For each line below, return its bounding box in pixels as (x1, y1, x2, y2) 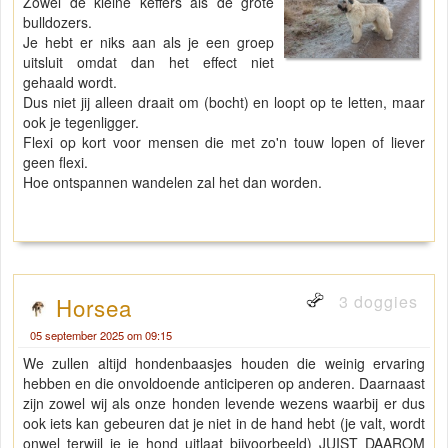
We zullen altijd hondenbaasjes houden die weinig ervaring (23, 353, 425, 374)
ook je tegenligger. (23, 112, 143, 133)
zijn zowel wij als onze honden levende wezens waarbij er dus (23, 393, 425, 414)
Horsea (56, 291, 132, 324)
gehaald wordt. (23, 72, 121, 93)
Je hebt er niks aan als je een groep (23, 32, 275, 53)
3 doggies (334, 290, 418, 314)
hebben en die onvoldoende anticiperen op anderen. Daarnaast (23, 373, 425, 394)
